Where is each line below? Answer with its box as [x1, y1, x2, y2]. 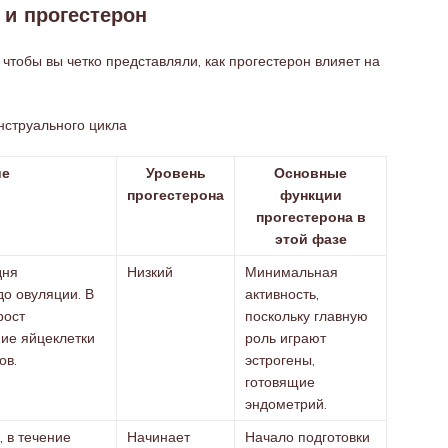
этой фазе [274, 230, 347, 248]
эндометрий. [245, 395, 327, 413]
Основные [274, 164, 347, 182]
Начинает [127, 428, 190, 446]
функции [279, 186, 342, 204]
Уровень [145, 164, 206, 182]
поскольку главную [245, 307, 368, 325]
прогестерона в [255, 208, 366, 226]
